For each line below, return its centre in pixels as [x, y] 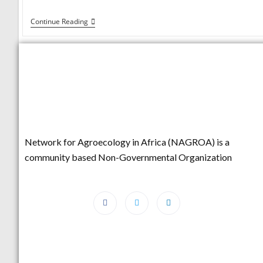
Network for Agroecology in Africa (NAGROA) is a [127, 141]
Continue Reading [59, 22]
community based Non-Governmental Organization [128, 157]
